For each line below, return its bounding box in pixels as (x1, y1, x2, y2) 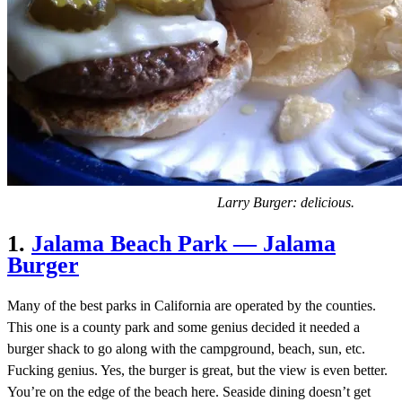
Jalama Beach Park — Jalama (31, 230, 336, 257)
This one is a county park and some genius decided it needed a (7, 319, 360, 336)
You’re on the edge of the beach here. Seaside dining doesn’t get (7, 384, 371, 400)
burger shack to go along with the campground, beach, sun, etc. (7, 341, 365, 357)
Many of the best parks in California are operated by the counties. (7, 298, 376, 314)
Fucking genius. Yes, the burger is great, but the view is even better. (7, 363, 388, 379)
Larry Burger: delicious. (216, 195, 354, 211)
